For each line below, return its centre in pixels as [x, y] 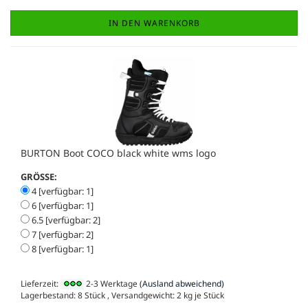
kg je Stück [203, 296]
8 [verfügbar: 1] [62, 249]
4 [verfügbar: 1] [62, 191]
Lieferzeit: [41, 284]
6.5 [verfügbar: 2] [65, 220]
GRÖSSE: [39, 177]
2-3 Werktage [111, 284]
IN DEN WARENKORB [154, 23]
